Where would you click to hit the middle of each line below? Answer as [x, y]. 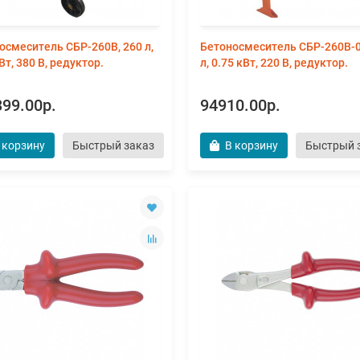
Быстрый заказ [113, 145]
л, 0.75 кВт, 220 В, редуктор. [274, 63]
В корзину [252, 145]
